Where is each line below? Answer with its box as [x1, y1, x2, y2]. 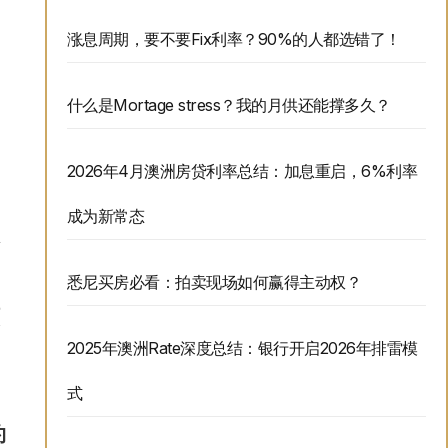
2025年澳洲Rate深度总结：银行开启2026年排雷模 [66, 338, 418, 359]
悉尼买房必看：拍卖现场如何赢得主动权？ [66, 272, 362, 293]
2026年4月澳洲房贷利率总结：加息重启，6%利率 [66, 161, 418, 182]
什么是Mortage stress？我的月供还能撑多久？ [66, 95, 391, 116]
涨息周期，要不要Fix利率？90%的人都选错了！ [66, 29, 401, 50]
